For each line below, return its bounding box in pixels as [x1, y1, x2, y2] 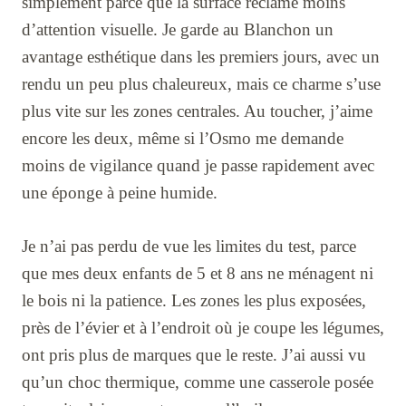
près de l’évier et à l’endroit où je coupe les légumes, [22, 318, 384, 338]
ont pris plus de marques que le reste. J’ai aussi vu [22, 345, 366, 365]
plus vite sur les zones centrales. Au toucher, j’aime [22, 101, 372, 121]
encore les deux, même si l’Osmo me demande [22, 129, 343, 149]
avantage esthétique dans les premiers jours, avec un [22, 47, 380, 67]
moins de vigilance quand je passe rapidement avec [22, 156, 374, 176]
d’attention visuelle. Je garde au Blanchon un [22, 20, 333, 40]
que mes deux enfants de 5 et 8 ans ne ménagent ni [22, 264, 373, 284]
